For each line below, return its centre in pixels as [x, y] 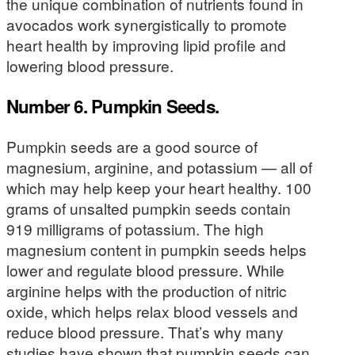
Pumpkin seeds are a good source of [132, 147]
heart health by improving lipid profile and [146, 45]
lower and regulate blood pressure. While [145, 270]
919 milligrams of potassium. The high [135, 229]
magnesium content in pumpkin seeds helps [157, 250]
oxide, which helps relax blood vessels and [152, 311]
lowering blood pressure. [90, 66]
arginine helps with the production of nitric [147, 291]
